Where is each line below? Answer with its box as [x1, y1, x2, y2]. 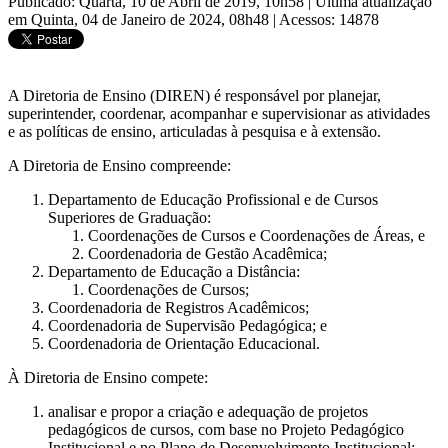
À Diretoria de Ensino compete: [8, 368, 208, 386]
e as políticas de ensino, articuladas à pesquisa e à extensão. [8, 122, 381, 140]
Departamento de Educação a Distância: [48, 262, 300, 280]
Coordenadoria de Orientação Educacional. [48, 334, 320, 352]
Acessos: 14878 [279, 10, 379, 28]
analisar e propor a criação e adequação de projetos [48, 402, 368, 420]
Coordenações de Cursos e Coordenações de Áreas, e [88, 226, 425, 244]
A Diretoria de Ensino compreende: [8, 156, 231, 174]
